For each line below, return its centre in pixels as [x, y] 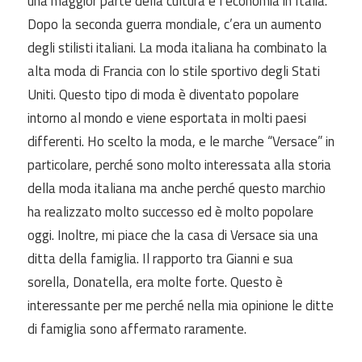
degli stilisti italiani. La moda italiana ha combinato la [177, 48]
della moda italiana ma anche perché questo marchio [177, 189]
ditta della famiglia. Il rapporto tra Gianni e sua [160, 259]
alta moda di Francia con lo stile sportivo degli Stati [174, 72]
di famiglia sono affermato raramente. [137, 329]
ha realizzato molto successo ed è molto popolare [170, 212]
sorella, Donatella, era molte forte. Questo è [155, 282]
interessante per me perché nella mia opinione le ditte [181, 306]
